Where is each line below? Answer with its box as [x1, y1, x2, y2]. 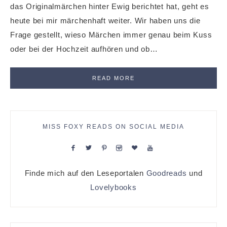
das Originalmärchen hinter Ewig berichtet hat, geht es [10, 2, 209, 11]
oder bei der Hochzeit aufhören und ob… [10, 45, 158, 54]
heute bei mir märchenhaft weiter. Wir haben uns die [10, 16, 201, 25]
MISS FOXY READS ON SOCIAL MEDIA [43, 123, 184, 130]
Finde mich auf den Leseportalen [24, 168, 146, 177]
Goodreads [146, 168, 187, 177]
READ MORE [92, 75, 135, 82]
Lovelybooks [90, 182, 137, 192]
